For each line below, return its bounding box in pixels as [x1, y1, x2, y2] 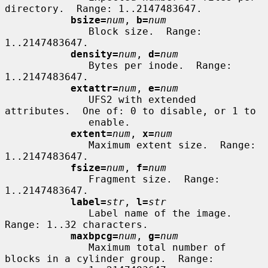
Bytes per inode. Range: [5, 59, 89, 71]
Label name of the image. [5, 207, 89, 219]
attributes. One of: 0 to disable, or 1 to [5, 105, 256, 117]
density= [71, 48, 118, 60]
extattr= [71, 82, 118, 94]
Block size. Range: [5, 25, 89, 37]
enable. [5, 116, 89, 128]
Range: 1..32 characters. [5, 218, 148, 230]
